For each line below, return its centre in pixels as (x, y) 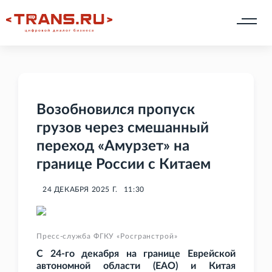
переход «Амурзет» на (113, 147)
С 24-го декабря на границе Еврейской (136, 254)
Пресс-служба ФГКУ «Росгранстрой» (107, 236)
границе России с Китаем (124, 165)
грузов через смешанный (123, 128)
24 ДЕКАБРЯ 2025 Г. (80, 190)
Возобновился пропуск (116, 110)
